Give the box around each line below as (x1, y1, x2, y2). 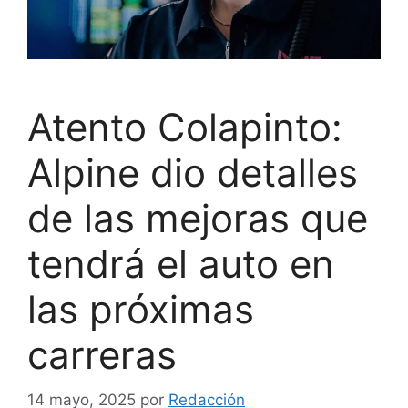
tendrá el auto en (27, 240, 334, 288)
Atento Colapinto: (27, 104, 342, 151)
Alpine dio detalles (27, 149, 358, 197)
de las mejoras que (27, 195, 368, 242)
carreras (27, 331, 177, 379)
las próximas (27, 286, 254, 333)
